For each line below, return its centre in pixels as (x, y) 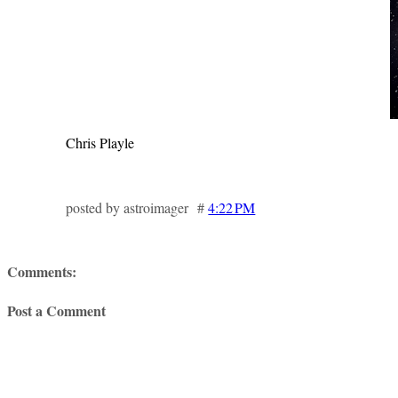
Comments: (42, 271)
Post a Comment (56, 310)
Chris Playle (100, 142)
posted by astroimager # (137, 207)
